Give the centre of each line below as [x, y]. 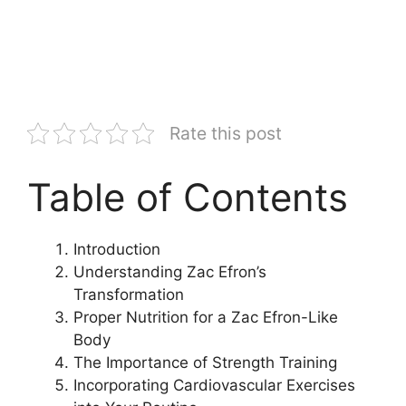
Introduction [117, 249]
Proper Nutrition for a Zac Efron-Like [206, 317]
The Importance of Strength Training [205, 362]
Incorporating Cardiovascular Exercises [214, 385]
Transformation [129, 294]
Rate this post [226, 133]
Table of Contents [188, 197]
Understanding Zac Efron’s [170, 271]
